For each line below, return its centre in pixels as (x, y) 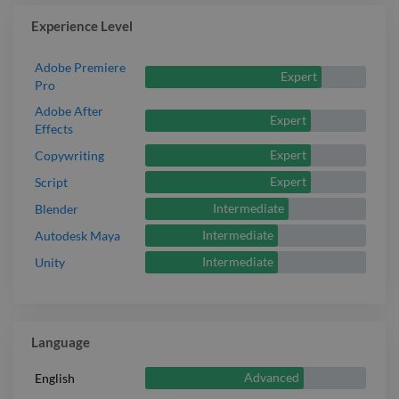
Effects (54, 129)
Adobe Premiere (80, 68)
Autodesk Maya (77, 235)
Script (51, 182)
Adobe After (69, 111)
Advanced (272, 378)
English (55, 378)
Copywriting (69, 155)
